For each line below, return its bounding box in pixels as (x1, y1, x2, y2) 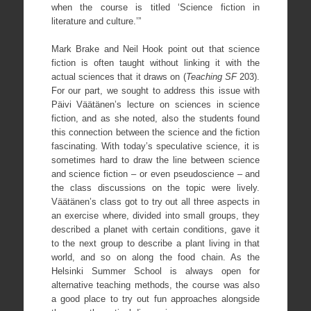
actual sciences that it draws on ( (51, 71, 186, 82)
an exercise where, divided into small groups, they (51, 210, 260, 221)
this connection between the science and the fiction (51, 126, 260, 137)
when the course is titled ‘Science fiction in (51, 2, 260, 13)
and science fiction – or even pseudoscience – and (51, 168, 260, 179)
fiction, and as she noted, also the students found (51, 112, 260, 124)
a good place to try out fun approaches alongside (51, 293, 260, 304)
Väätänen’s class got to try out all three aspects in (51, 196, 260, 207)
